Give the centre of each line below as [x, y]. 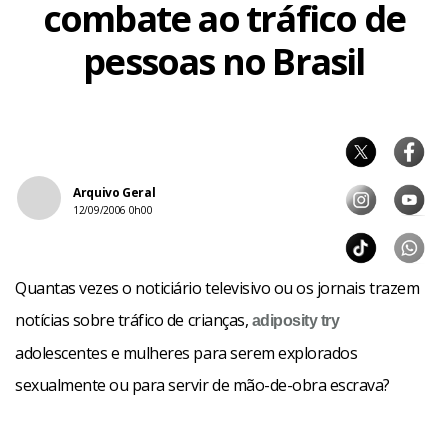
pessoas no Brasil [224, 61]
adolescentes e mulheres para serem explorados [186, 353]
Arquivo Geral [114, 192]
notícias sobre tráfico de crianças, [133, 320]
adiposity [284, 320]
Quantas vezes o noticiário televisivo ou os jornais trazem [217, 288]
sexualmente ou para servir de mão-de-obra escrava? [202, 385]
